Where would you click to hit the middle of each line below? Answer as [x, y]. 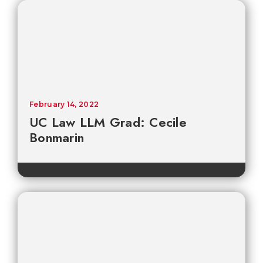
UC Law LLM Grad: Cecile [108, 122]
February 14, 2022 [64, 104]
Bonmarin [57, 138]
